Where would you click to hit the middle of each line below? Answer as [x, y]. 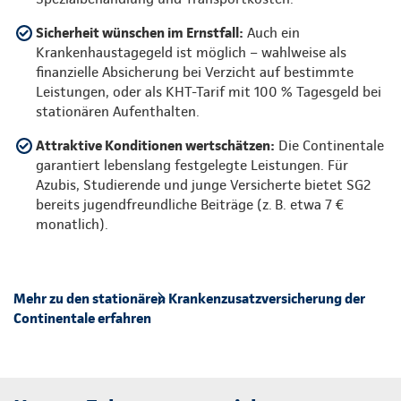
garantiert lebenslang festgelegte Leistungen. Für [192, 165]
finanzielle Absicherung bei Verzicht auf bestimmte [195, 72]
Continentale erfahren [82, 318]
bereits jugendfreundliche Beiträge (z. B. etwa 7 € [190, 204]
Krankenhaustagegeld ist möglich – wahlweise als [191, 52]
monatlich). [72, 224]
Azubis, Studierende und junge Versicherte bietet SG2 [204, 184]
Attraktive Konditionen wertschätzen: [155, 145]
